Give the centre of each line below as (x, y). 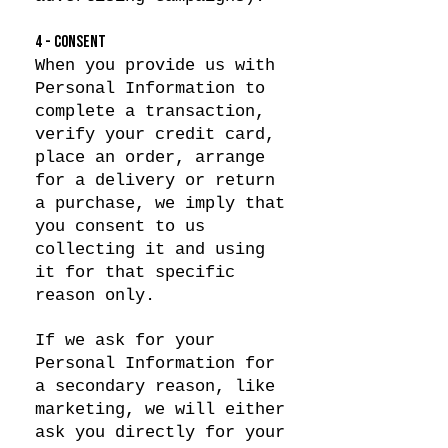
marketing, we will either (160, 409)
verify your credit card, (155, 134)
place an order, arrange (150, 157)
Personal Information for (155, 363)
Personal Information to (150, 88)
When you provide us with (155, 65)
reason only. (95, 295)
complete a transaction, (150, 111)
